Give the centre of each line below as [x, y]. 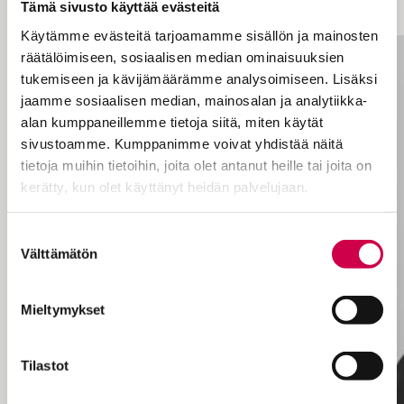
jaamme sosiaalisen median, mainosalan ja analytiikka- [194, 100]
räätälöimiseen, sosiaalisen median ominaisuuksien [183, 57]
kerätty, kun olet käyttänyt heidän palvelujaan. [165, 187]
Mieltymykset [63, 309]
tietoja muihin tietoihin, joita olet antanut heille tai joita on [196, 165]
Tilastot [45, 365]
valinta [26, 257]
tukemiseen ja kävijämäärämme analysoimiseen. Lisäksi [199, 78]
